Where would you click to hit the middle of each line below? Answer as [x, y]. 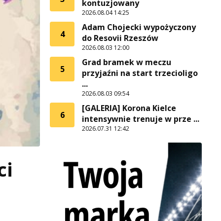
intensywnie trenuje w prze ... [141, 119]
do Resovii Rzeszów [120, 38]
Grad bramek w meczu [127, 62]
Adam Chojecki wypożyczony [139, 27]
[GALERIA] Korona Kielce [129, 108]
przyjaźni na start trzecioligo [140, 73]
